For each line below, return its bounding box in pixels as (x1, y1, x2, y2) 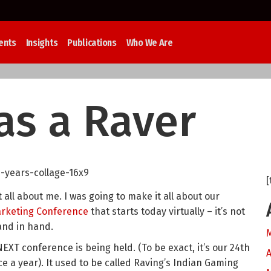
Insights (25, 36, 58, 48)
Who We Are (126, 36, 173, 48)
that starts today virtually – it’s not (88, 206, 245, 217)
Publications (67, 36, 117, 48)
